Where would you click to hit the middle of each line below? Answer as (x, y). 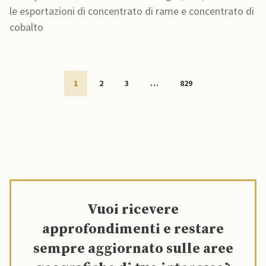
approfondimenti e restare (133, 229)
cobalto (26, 27)
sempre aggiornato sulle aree (133, 248)
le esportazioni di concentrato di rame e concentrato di (132, 11)
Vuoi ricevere (133, 209)
